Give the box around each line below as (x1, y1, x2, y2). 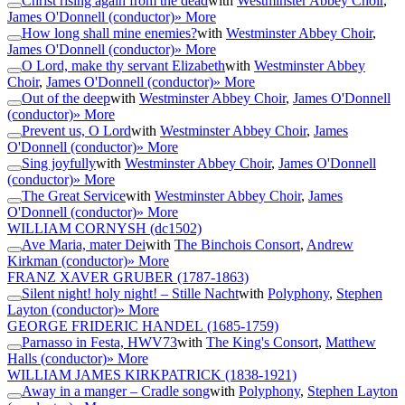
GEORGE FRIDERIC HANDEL (7, 318, 203, 334)
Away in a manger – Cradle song (22, 383, 210, 400)
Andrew (306, 237, 353, 253)
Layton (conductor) (7, 302, 118, 318)
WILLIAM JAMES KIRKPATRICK (7, 367, 221, 383)
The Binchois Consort (174, 237, 300, 253)
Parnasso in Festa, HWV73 (22, 334, 177, 351)
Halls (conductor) (7, 351, 107, 367)
